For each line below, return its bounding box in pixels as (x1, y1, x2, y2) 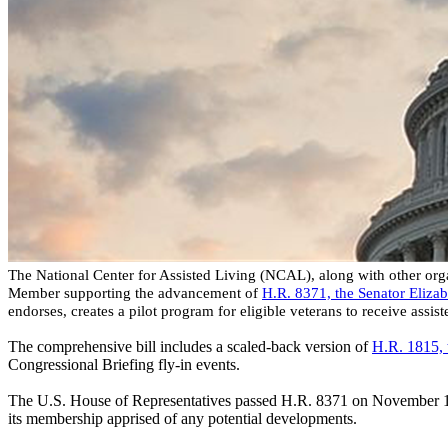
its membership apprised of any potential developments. (8, 410, 357, 428)
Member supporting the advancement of (8, 285, 262, 302)
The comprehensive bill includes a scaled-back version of (8, 338, 372, 356)
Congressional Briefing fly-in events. (8, 356, 243, 374)
